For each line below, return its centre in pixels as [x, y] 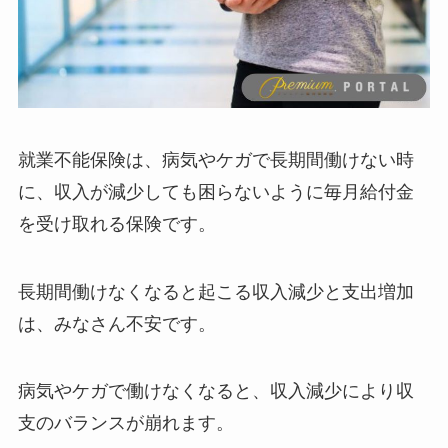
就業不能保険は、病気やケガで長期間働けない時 [215, 159]
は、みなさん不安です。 [116, 323]
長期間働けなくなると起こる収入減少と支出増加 [215, 291]
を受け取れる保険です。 [116, 223]
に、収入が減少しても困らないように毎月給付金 [215, 191]
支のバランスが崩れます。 [125, 423]
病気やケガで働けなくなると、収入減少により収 [215, 391]
